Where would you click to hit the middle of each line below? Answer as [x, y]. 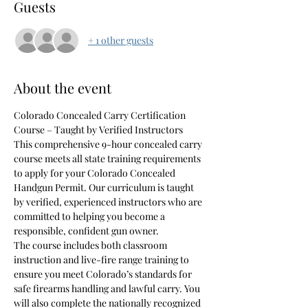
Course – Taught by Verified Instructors [98, 129]
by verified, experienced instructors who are [109, 201]
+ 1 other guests [121, 41]
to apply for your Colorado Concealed [96, 173]
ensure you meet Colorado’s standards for [104, 274]
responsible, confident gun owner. [86, 230]
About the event [63, 87]
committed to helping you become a [90, 216]
